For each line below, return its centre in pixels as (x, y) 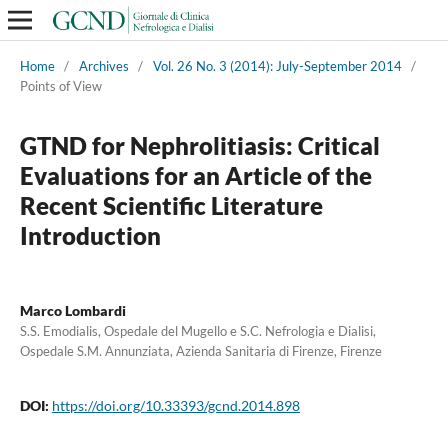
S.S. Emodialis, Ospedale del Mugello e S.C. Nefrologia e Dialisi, (197, 330)
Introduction (90, 235)
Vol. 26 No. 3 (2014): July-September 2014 (277, 65)
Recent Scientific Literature (171, 205)
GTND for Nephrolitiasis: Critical (199, 145)
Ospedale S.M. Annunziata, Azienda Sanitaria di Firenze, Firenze (200, 350)
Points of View (60, 85)
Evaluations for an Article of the (195, 175)
